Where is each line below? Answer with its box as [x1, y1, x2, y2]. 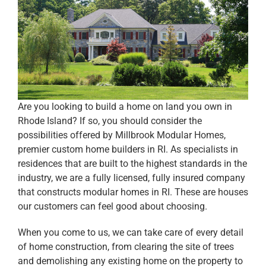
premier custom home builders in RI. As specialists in [17, 143, 238, 155]
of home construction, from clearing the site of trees [17, 240, 234, 252]
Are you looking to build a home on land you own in [17, 100, 232, 112]
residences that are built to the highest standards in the [17, 157, 247, 169]
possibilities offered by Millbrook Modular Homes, [17, 129, 226, 141]
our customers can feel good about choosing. [17, 200, 207, 212]
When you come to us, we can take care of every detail [17, 226, 243, 238]
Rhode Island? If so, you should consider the [17, 115, 202, 126]
